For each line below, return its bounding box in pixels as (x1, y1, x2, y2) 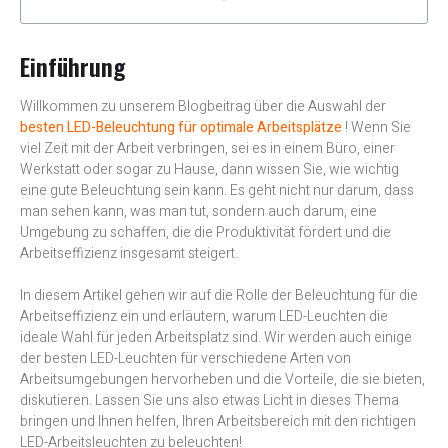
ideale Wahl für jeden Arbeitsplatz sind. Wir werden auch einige (20, 326, 412, 348)
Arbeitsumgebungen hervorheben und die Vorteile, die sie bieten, (20, 368, 425, 390)
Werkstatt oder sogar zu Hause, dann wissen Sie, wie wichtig (20, 158, 399, 180)
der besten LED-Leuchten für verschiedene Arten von (20, 347, 351, 369)
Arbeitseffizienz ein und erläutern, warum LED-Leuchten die (20, 305, 388, 327)
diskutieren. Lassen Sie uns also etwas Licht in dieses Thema (20, 389, 399, 411)
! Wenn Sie (345, 116, 411, 138)
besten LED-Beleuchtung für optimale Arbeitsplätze (20, 116, 342, 138)
